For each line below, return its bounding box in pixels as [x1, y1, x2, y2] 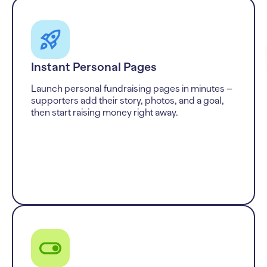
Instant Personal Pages [31, 60, 157, 73]
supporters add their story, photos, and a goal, [31, 95, 224, 106]
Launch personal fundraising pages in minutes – [31, 83, 232, 94]
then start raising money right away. [31, 107, 178, 118]
